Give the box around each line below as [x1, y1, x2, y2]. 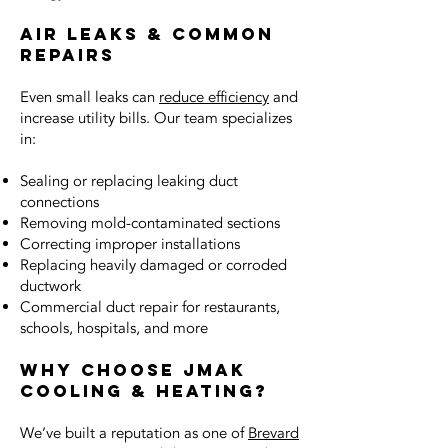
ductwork [20, 276, 81, 296]
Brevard [248, 423, 299, 443]
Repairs [20, 44, 115, 66]
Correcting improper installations [20, 234, 240, 254]
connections [20, 192, 99, 212]
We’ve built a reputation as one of [20, 423, 248, 443]
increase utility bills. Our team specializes [20, 108, 292, 128]
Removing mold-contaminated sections [20, 213, 280, 233]
